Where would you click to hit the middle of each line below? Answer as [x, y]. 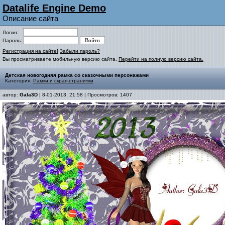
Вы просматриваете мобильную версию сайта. [61, 59]
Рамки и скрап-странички [63, 81]
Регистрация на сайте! [30, 51]
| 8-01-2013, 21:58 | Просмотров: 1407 [85, 95]
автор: [11, 95]
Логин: [13, 32]
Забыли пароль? [80, 51]
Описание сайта [30, 18]
